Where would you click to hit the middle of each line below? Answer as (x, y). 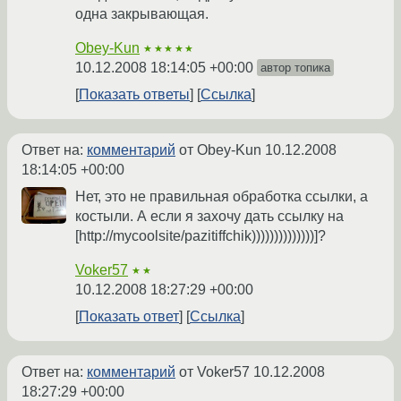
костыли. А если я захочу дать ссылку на (209, 217)
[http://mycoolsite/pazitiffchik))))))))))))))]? (200, 236)
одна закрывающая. (142, 14)
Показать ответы (134, 95)
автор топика (295, 68)
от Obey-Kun (220, 150)
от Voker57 (214, 372)
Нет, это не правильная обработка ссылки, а (222, 197)
